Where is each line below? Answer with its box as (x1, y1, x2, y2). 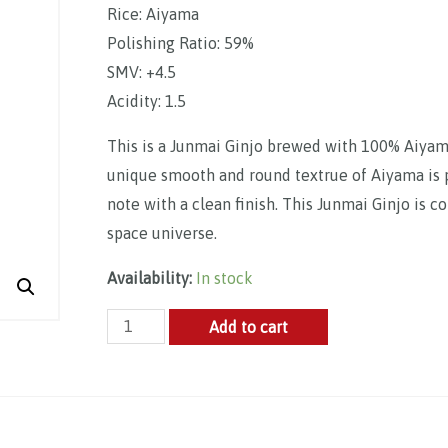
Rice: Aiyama (107, 4, 199, 23)
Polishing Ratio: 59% (107, 33, 254, 52)
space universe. (107, 223, 217, 242)
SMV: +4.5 (107, 62, 176, 81)
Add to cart (209, 317, 289, 336)
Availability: (107, 268, 192, 287)
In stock (196, 268, 253, 287)
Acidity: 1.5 (107, 91, 186, 110)
